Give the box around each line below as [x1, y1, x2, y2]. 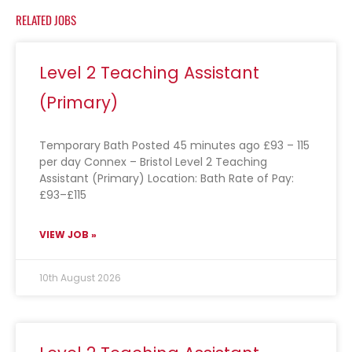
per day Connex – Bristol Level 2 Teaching [39, 154, 267, 170]
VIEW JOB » [39, 228, 97, 242]
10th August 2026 [39, 271, 121, 285]
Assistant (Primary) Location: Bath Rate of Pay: [39, 170, 294, 187]
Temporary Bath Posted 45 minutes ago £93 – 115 [39, 137, 310, 154]
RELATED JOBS [16, 11, 76, 29]
